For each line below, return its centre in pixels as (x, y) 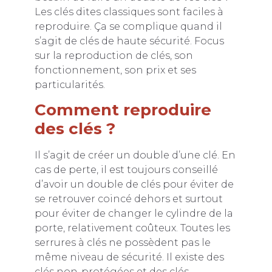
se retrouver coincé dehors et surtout (128, 199)
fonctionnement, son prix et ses (115, 70)
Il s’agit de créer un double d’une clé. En (135, 155)
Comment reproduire (123, 110)
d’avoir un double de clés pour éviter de (134, 185)
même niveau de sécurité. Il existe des (129, 257)
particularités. (70, 85)
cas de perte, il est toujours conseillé (126, 170)
